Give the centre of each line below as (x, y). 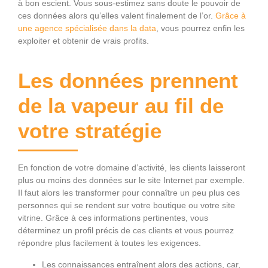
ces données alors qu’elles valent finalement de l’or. (117, 15)
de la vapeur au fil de (121, 105)
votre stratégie (90, 130)
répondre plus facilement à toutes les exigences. (109, 243)
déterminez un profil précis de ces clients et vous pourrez (126, 230)
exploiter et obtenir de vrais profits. (85, 40)
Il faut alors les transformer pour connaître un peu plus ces (129, 192)
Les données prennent (128, 80)
